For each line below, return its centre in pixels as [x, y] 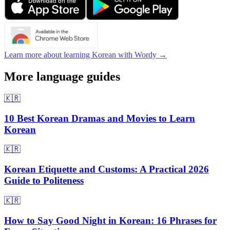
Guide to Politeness [44, 181]
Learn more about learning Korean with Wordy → [85, 55]
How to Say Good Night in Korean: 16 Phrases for [110, 220]
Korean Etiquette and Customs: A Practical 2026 [107, 169]
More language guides [62, 77]
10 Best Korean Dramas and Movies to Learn [100, 118]
